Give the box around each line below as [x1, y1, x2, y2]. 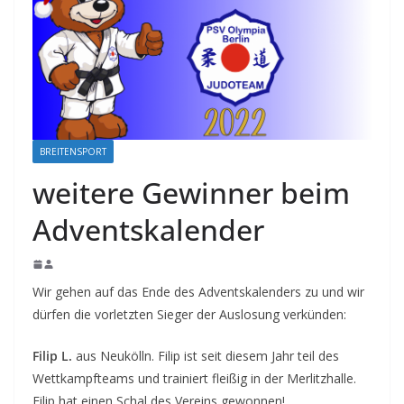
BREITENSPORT [40, 144, 106, 158]
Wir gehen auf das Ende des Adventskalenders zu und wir [32, 282, 364, 300]
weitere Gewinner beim [32, 172, 350, 212]
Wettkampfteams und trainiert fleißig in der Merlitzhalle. [32, 369, 356, 387]
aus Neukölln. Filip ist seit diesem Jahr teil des [72, 346, 339, 364]
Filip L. [32, 346, 72, 364]
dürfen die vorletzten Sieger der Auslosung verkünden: [32, 305, 350, 323]
